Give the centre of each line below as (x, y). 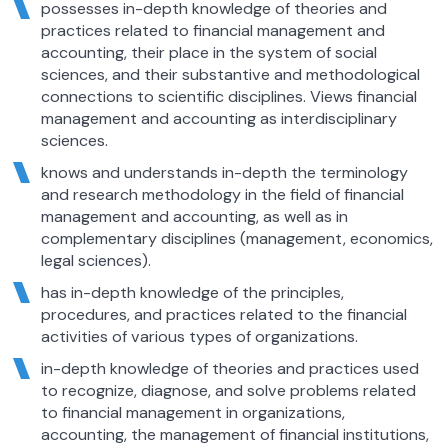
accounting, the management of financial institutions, (234, 434)
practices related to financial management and (212, 30)
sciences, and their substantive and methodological (230, 74)
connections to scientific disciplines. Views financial (228, 96)
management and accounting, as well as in (194, 216)
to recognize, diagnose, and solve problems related (228, 390)
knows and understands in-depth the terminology (224, 172)
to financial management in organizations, (192, 412)
